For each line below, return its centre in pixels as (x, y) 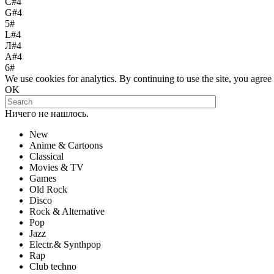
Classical (46, 156)
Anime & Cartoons (66, 145)
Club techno (53, 266)
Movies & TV (57, 167)
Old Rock (48, 189)
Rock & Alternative (67, 211)
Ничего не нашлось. (47, 113)
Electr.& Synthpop (65, 244)
